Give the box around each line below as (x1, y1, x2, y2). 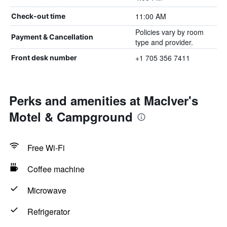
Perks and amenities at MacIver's (9, 92, 198, 109)
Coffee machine (27, 163, 85, 175)
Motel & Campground (9, 108, 133, 125)
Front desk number (11, 53, 77, 62)
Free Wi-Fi (27, 142, 65, 154)
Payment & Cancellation (11, 32, 93, 41)
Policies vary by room (135, 27, 204, 37)
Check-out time (11, 12, 65, 20)
